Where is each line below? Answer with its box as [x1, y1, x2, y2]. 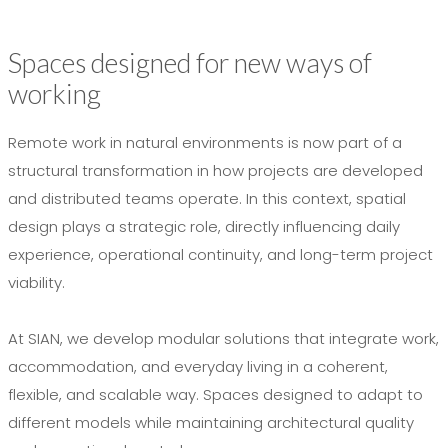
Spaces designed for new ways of [8, 46, 372, 80]
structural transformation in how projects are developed [8, 160, 423, 182]
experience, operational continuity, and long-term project [8, 244, 433, 266]
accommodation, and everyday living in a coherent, [8, 356, 388, 378]
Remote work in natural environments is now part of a [8, 132, 402, 154]
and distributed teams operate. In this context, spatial [8, 188, 406, 210]
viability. [8, 272, 65, 294]
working [8, 77, 101, 111]
